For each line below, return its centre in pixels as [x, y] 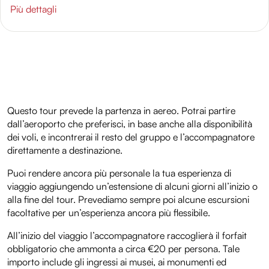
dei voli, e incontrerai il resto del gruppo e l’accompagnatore [131, 137]
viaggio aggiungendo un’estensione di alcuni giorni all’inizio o [132, 186]
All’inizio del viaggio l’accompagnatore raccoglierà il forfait [127, 236]
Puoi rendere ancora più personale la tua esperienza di [119, 173]
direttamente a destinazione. [65, 150]
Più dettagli [33, 9]
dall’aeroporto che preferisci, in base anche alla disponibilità [130, 124]
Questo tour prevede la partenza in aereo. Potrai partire [121, 111]
